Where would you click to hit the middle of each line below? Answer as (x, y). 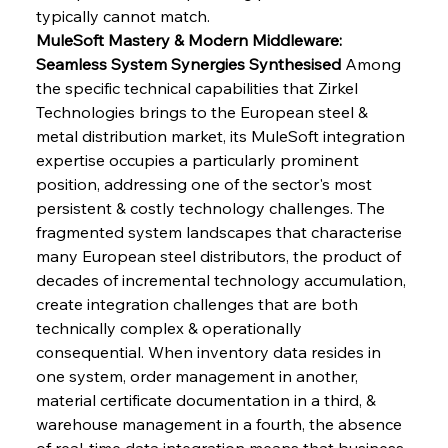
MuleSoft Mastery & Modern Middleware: (190, 39)
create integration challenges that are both (198, 303)
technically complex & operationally (170, 327)
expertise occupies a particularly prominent (199, 159)
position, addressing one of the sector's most (205, 183)
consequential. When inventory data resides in (210, 351)
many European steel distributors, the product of (220, 255)
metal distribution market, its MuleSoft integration (222, 135)
